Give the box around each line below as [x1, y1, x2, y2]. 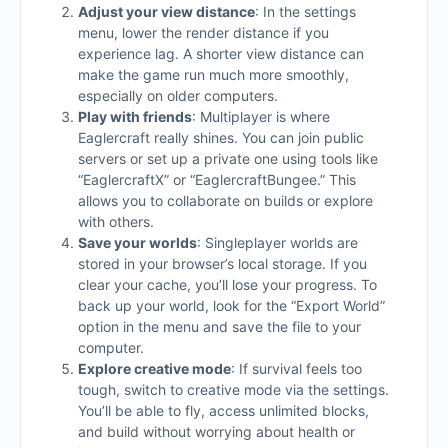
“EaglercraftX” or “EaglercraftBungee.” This [78, 171, 356, 188]
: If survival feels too [231, 360, 362, 377]
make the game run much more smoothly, [78, 66, 349, 83]
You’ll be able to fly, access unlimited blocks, [78, 402, 369, 419]
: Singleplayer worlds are [197, 234, 358, 251]
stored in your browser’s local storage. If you [78, 255, 367, 272]
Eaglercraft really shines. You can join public [78, 129, 364, 146]
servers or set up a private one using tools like [78, 150, 378, 167]
